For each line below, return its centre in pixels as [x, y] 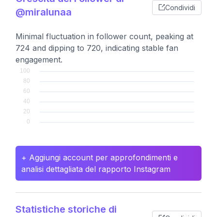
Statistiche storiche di [66, 209]
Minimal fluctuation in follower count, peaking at [104, 36]
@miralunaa [44, 12]
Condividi [180, 7]
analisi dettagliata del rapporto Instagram [96, 169]
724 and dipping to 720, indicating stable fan [97, 48]
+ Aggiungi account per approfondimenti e [100, 157]
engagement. [39, 60]
